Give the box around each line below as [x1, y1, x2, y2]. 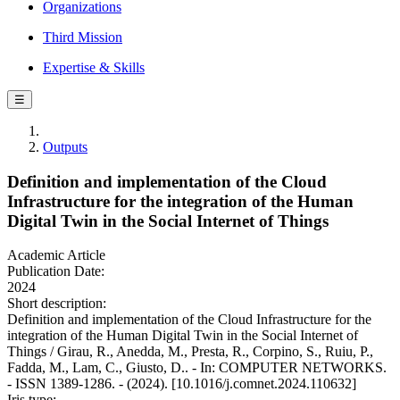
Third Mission [43, 29, 122, 45]
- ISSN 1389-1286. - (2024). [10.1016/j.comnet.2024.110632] [7, 376, 356, 392]
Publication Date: [7, 263, 104, 279]
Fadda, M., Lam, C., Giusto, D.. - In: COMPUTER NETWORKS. [7, 360, 387, 376]
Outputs [43, 139, 87, 154]
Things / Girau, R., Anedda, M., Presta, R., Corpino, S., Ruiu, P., [7, 344, 373, 360]
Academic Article [7, 247, 105, 263]
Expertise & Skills [43, 60, 145, 75]
